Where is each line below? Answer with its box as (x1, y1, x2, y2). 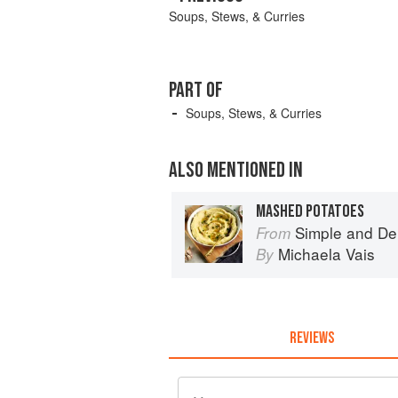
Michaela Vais (278, 243, 375, 266)
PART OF (169, 77, 223, 104)
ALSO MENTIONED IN (169, 157, 303, 184)
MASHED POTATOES (256, 201, 364, 223)
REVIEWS (289, 328, 334, 347)
